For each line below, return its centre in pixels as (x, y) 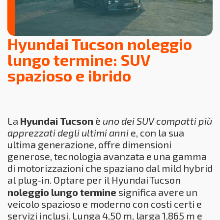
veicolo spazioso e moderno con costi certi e (105, 204)
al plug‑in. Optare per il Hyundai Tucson (94, 179)
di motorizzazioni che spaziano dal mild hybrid (110, 168)
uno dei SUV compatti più (157, 121)
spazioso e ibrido (69, 75)
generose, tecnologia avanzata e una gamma (107, 156)
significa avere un (157, 192)
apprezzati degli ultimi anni (68, 132)
